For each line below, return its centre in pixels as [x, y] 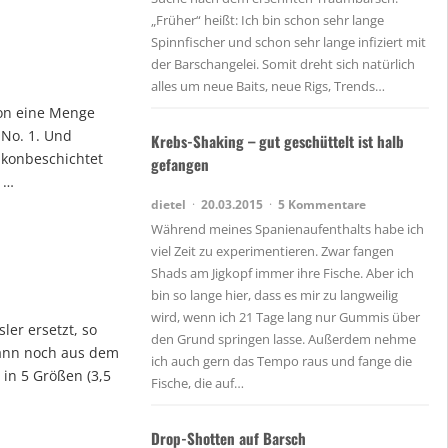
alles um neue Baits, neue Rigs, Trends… [268, 86]
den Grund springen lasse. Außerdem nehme [283, 338]
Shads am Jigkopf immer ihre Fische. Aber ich [282, 272]
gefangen [180, 163]
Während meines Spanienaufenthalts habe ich [287, 228]
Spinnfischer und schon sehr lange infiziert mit [288, 42]
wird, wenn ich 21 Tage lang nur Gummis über [285, 316]
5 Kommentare [322, 204]
